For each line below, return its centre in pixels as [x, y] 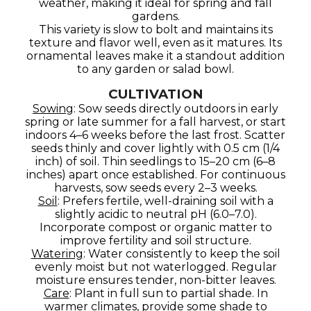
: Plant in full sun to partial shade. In [168, 293]
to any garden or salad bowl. [155, 69]
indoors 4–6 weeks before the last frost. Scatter [155, 135]
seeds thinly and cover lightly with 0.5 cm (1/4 [155, 148]
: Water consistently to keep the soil [182, 254]
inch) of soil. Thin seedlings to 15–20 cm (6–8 [155, 161]
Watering [57, 254]
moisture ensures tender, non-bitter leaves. [155, 280]
